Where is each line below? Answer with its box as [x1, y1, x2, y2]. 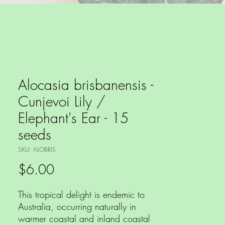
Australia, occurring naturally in [18, 200, 136, 213]
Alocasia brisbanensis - [18, 75, 153, 94]
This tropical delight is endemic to [18, 188, 145, 201]
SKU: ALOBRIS [18, 145, 56, 154]
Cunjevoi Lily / [18, 92, 105, 111]
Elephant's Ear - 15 [18, 108, 129, 128]
